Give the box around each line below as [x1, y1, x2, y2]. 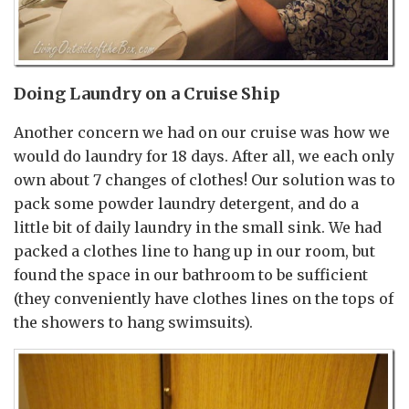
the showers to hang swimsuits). [14, 312, 253, 331]
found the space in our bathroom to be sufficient [14, 265, 368, 284]
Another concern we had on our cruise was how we [14, 122, 390, 142]
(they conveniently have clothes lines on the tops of [14, 288, 393, 308]
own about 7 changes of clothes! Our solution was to [14, 170, 395, 189]
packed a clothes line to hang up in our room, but [14, 241, 375, 260]
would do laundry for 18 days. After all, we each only [14, 146, 394, 165]
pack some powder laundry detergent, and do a [14, 194, 359, 213]
